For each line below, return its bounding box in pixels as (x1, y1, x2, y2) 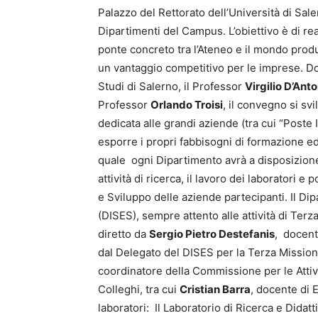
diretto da (98, 227, 149, 241)
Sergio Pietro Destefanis (149, 227, 275, 241)
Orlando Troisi (150, 98, 223, 111)
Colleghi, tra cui (98, 283, 180, 296)
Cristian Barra (180, 283, 251, 296)
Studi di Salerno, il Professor (98, 79, 245, 93)
